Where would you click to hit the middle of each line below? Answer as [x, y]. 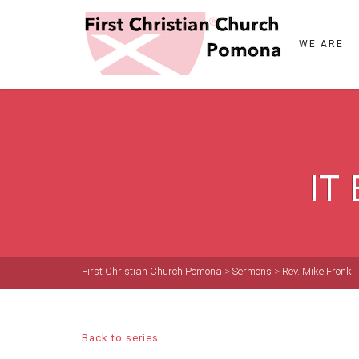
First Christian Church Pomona [152, 271]
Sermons [252, 271]
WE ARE [321, 44]
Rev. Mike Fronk [317, 271]
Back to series [120, 338]
